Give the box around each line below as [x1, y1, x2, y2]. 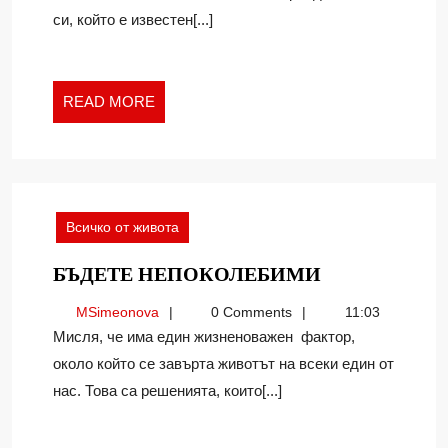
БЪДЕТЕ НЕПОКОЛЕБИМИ [53, 263, 321, 285]
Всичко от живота [66, 219, 179, 235]
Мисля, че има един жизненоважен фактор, [53, 328, 66, 345]
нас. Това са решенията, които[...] [53, 382, 282, 399]
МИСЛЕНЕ [315, 35, 421, 57]
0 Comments [207, 304, 292, 320]
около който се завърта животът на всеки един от [53, 355, 394, 372]
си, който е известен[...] [53, 11, 213, 28]
